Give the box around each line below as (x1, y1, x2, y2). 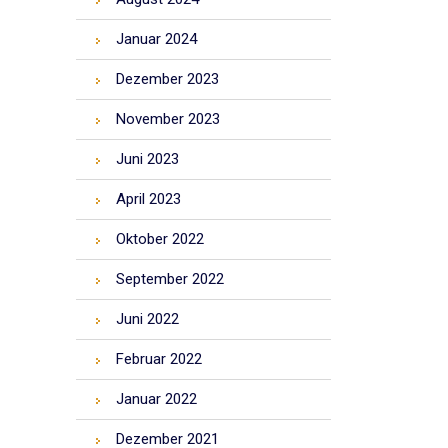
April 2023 (116, 190, 181, 208)
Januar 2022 (116, 390, 197, 408)
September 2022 (116, 270, 224, 288)
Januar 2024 (116, 30, 197, 48)
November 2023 (116, 110, 220, 128)
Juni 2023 (116, 150, 179, 168)
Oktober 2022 (116, 230, 204, 248)
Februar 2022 (116, 350, 202, 368)
